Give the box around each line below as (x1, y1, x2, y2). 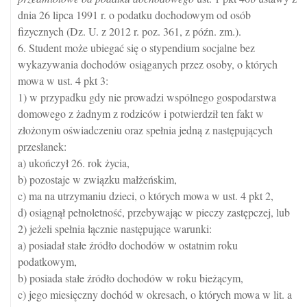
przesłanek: (18, 139, 66, 154)
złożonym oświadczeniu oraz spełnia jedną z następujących (18, 123, 273, 138)
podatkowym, (18, 254, 77, 269)
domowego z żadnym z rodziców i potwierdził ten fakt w (18, 106, 264, 121)
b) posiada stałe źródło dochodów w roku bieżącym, (18, 271, 243, 286)
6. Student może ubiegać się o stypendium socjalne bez (18, 40, 255, 56)
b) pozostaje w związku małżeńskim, (18, 172, 177, 187)
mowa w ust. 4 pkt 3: (18, 73, 108, 88)
